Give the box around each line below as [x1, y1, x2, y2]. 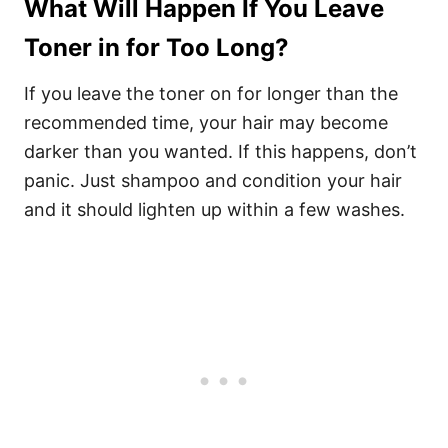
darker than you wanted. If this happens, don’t [24, 141, 417, 162]
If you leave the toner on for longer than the [24, 83, 398, 104]
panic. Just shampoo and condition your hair [24, 170, 402, 191]
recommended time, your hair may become [24, 112, 388, 133]
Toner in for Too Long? [24, 33, 288, 62]
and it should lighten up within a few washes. [24, 199, 405, 220]
